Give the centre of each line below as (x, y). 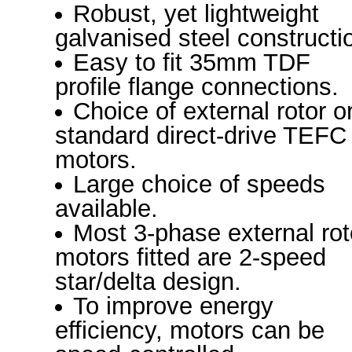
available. (106, 209)
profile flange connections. (197, 87)
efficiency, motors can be (190, 330)
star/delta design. (148, 282)
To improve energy (174, 306)
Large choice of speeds (200, 184)
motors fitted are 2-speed (191, 257)
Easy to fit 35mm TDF (192, 62)
